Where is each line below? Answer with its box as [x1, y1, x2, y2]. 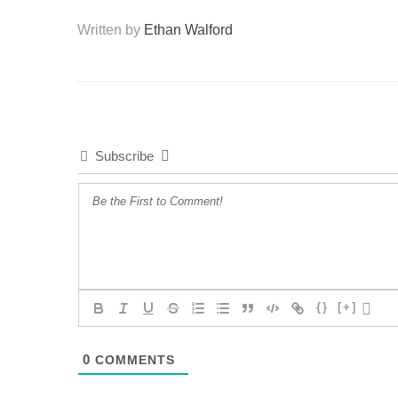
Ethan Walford [144, 21, 233, 37]
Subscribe [95, 147, 154, 163]
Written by [77, 21, 144, 37]
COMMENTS [91, 352, 175, 367]
